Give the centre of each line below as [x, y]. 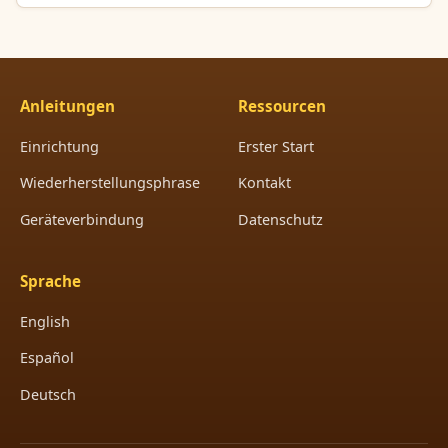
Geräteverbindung [82, 220]
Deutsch [48, 394]
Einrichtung [59, 146]
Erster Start [276, 146]
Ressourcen [282, 105]
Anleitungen [67, 105]
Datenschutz [280, 220]
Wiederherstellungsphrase [110, 183]
